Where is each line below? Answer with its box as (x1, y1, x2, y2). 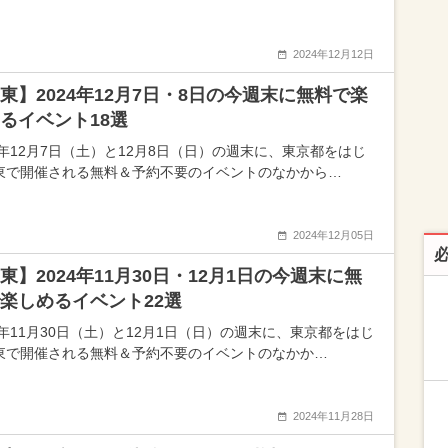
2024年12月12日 (293, 48, 374, 60)
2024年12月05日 (293, 229, 374, 241)
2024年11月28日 (293, 410, 374, 422)
